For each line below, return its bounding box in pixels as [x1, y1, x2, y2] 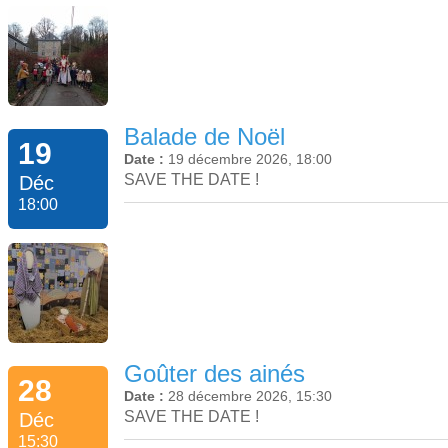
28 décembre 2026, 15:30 [168, 388, 332, 405]
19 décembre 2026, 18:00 [168, 150, 332, 167]
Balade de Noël [124, 122, 285, 150]
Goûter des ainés [124, 360, 305, 388]
